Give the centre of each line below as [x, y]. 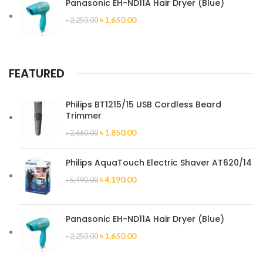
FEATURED [37, 74]
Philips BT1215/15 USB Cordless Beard [144, 105]
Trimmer [84, 116]
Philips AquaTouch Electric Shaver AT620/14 [159, 163]
